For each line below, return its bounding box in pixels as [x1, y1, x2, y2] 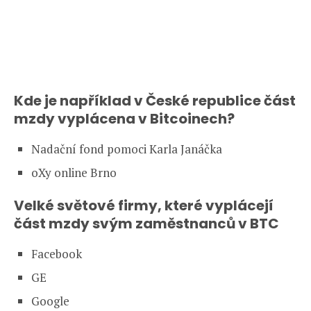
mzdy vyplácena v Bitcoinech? [14, 108, 235, 128]
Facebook [31, 245, 82, 262]
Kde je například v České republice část [14, 90, 296, 110]
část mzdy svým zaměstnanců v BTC [14, 213, 279, 233]
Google [31, 292, 69, 309]
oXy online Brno [31, 164, 117, 180]
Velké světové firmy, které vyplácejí [14, 195, 274, 215]
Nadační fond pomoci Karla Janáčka [31, 140, 222, 157]
